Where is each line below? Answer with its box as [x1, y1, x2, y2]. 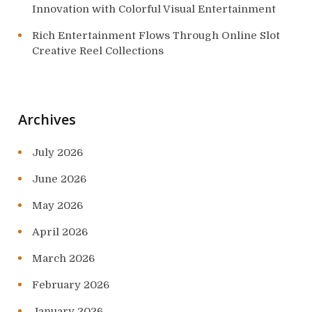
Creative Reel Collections [32, 45, 164, 58]
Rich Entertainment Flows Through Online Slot [32, 29, 280, 42]
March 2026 [32, 252, 95, 265]
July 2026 [32, 146, 83, 159]
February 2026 [32, 279, 109, 292]
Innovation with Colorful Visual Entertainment [32, 3, 276, 16]
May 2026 [32, 199, 83, 212]
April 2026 [32, 226, 88, 239]
